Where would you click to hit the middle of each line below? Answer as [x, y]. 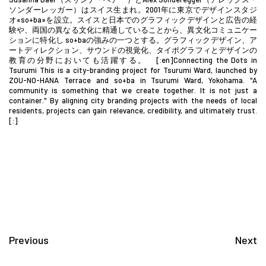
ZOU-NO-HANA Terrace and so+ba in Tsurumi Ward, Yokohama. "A [133, 80]
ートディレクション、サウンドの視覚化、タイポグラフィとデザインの [133, 50]
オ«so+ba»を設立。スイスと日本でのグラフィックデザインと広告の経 [133, 19]
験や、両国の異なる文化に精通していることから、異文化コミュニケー [133, 29]
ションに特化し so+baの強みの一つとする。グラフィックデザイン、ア [133, 39]
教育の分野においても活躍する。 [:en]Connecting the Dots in [133, 60]
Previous [29, 240]
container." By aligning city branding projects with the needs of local [133, 100]
